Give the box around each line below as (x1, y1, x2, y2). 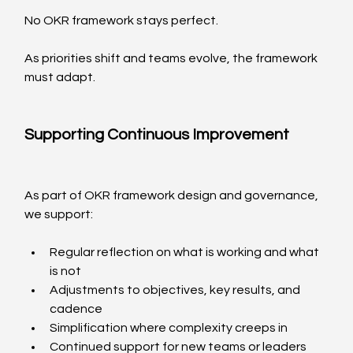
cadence (50, 303, 103, 316)
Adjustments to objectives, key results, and (50, 284, 303, 297)
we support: (24, 208, 94, 221)
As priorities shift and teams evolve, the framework (24, 52, 321, 65)
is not (50, 265, 82, 278)
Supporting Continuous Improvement (24, 127, 290, 143)
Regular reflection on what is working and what (50, 246, 322, 259)
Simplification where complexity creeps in (50, 321, 288, 335)
